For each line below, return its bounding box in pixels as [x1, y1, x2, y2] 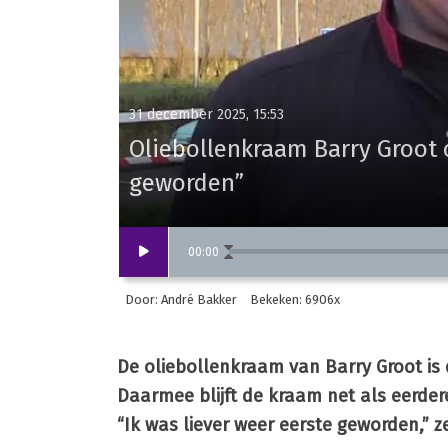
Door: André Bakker [124, 291, 237, 307]
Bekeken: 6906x [249, 291, 340, 307]
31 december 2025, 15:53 [129, 105, 284, 123]
